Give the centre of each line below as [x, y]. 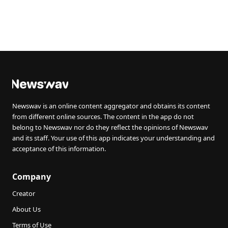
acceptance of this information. [59, 149]
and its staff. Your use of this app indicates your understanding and [113, 138]
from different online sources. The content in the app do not [103, 117]
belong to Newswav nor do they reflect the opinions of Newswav [110, 127]
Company [32, 177]
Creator [24, 193]
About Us [26, 209]
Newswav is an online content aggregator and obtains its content [111, 106]
